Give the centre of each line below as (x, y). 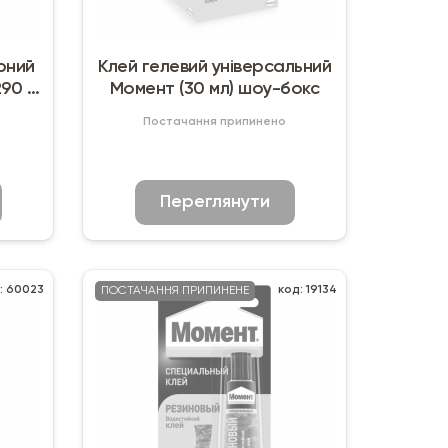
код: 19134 (307, 290)
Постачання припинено (215, 122)
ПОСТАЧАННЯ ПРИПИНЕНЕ (175, 291)
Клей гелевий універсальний (215, 67)
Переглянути (214, 202)
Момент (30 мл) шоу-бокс (214, 89)
